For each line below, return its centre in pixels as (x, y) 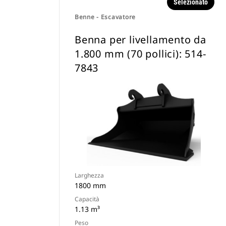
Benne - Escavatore (105, 17)
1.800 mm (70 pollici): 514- (140, 54)
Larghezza (89, 175)
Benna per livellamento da (141, 40)
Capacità (87, 199)
